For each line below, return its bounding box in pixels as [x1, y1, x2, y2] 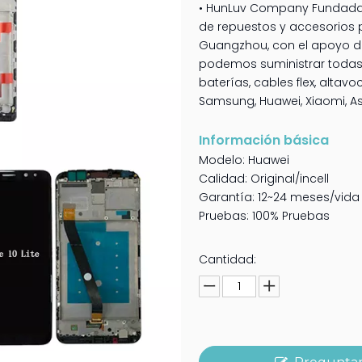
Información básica [199, 131, 330, 149]
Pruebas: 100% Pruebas [199, 208, 330, 224]
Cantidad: [199, 251, 257, 267]
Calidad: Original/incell [199, 170, 330, 187]
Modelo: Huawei [199, 152, 290, 168]
